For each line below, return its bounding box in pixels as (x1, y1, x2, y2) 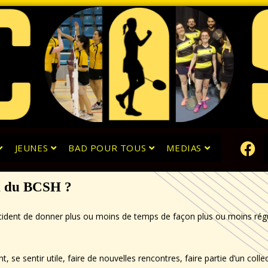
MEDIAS (166, 141, 205, 154)
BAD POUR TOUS (68, 141, 149, 154)
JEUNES (14, 141, 51, 154)
